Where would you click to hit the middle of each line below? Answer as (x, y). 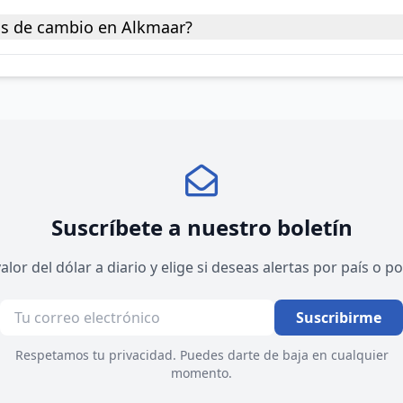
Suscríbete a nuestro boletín (201, 227)
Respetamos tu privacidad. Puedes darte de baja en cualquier (201, 355)
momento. (201, 373)
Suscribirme (339, 318)
